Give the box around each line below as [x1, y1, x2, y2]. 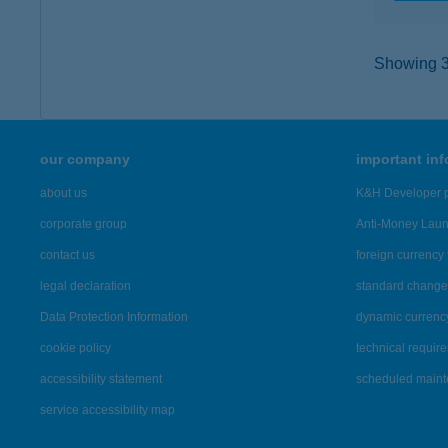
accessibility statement [40, 372, 162, 386]
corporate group [40, 217, 127, 231]
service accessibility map [40, 403, 175, 417]
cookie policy [40, 341, 111, 355]
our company [40, 151, 130, 167]
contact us [40, 248, 95, 262]
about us [40, 186, 87, 200]
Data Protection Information [40, 310, 188, 324]
